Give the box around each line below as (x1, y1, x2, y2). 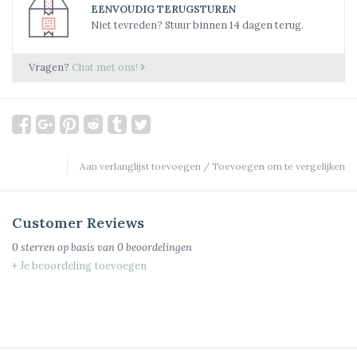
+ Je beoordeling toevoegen (12, 259, 147, 273)
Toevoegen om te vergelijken (212, 160, 345, 173)
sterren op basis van (18, 241, 117, 255)
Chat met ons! (72, 61, 140, 74)
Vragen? (29, 61, 72, 74)
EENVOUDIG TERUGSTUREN (91, 2, 236, 16)
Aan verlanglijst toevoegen (80, 160, 201, 173)
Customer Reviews (12, 214, 144, 233)
